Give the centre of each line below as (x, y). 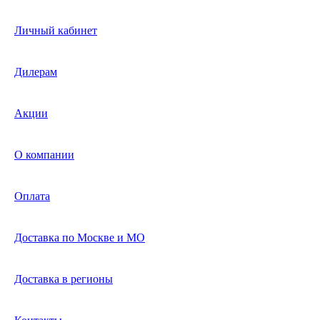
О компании (44, 155)
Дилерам (36, 72)
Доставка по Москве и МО (80, 238)
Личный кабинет (56, 31)
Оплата (32, 196)
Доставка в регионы (64, 279)
